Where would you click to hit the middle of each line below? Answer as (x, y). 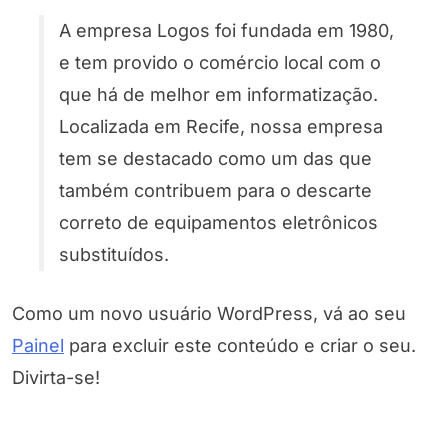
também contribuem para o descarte (215, 190)
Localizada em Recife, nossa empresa (221, 126)
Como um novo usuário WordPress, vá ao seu (209, 313)
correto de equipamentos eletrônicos (218, 222)
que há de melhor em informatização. (218, 94)
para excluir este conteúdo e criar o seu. (240, 345)
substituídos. (114, 254)
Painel (38, 345)
